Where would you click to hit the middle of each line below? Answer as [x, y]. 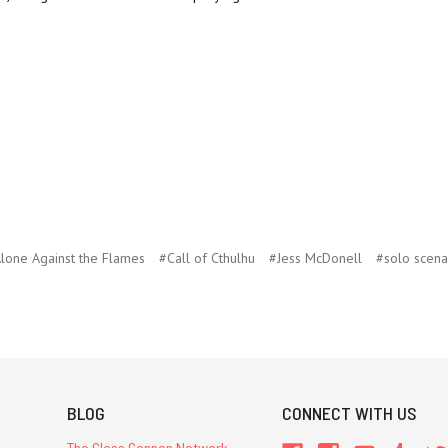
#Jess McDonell [315, 258]
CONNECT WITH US [350, 413]
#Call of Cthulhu [206, 258]
